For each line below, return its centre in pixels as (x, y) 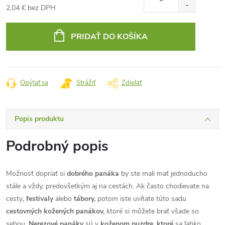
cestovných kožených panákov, (55, 211)
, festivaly (38, 199)
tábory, (85, 199)
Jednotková (23, 18)
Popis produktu (39, 119)
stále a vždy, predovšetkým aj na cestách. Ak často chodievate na (107, 186)
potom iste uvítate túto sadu (141, 199)
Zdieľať (132, 83)
